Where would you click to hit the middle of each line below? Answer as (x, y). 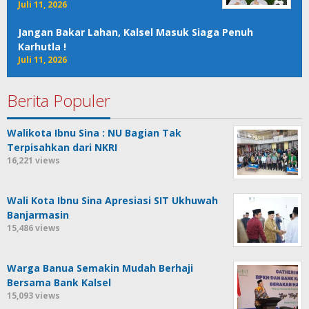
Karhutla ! (42, 46)
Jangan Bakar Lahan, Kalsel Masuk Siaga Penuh (136, 32)
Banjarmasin (38, 215)
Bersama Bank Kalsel (59, 282)
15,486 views (33, 228)
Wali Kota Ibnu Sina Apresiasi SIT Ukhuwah (112, 200)
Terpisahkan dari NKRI (62, 147)
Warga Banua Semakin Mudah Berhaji (100, 268)
